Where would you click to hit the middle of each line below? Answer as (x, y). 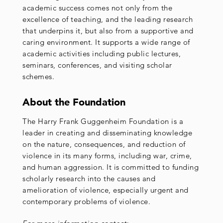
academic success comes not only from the (97, 7)
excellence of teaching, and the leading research (108, 19)
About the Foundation (74, 102)
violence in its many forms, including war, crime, (107, 155)
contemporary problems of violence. (86, 201)
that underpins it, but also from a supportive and (108, 30)
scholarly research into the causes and (89, 178)
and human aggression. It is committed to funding (111, 167)
